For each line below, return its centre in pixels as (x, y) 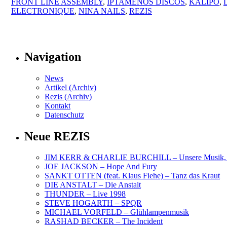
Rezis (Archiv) (68, 96)
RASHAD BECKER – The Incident (104, 221)
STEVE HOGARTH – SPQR (93, 203)
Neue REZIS (57, 136)
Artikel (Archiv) (70, 87)
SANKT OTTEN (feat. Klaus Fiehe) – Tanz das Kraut (132, 176)
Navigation (53, 56)
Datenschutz (64, 115)
